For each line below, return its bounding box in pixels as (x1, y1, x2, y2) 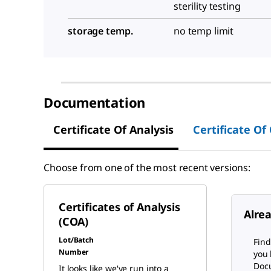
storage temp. (68, 24, 133, 38)
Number (59, 247, 89, 257)
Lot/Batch (59, 235, 94, 245)
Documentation (44, 93, 146, 111)
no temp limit (174, 24, 234, 38)
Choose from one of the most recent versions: (44, 161, 250, 174)
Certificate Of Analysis (53, 122, 174, 137)
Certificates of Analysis (59, 200, 180, 214)
